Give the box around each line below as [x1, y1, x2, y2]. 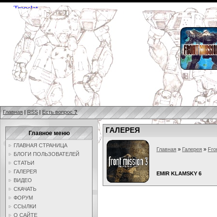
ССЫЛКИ [14, 203, 36, 209]
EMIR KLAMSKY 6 [156, 170, 201, 176]
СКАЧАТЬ [14, 186, 36, 192]
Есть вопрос [42, 109, 74, 115]
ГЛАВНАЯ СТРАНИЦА [14, 142, 67, 148]
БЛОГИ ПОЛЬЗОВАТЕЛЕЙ [14, 151, 79, 157]
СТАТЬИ [14, 160, 34, 166]
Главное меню [28, 130, 70, 137]
